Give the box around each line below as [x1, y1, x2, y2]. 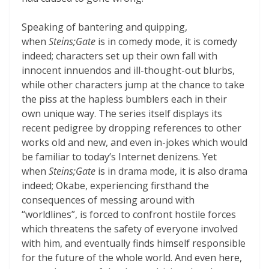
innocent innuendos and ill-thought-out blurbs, [22, 63, 235, 77]
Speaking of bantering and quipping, [22, 20, 187, 34]
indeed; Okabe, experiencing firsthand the [22, 178, 209, 192]
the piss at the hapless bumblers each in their [22, 92, 227, 106]
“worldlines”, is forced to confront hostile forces [22, 207, 236, 221]
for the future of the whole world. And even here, [22, 250, 242, 264]
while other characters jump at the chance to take [22, 77, 244, 91]
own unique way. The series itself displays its [22, 106, 222, 120]
